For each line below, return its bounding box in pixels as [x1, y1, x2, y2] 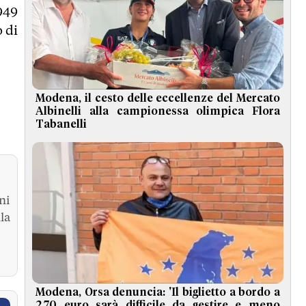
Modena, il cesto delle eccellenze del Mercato [36, 92, 280, 104]
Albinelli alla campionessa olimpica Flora [36, 105, 280, 117]
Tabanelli [36, 118, 87, 130]
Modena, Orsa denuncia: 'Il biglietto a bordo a [36, 286, 280, 298]
